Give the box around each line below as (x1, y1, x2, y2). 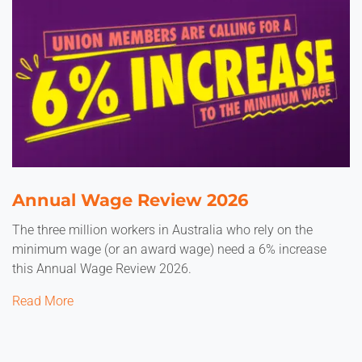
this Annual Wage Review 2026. (12, 261, 192, 276)
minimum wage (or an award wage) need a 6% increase (12, 242, 326, 257)
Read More (12, 293, 74, 309)
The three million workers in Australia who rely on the (12, 222, 313, 238)
